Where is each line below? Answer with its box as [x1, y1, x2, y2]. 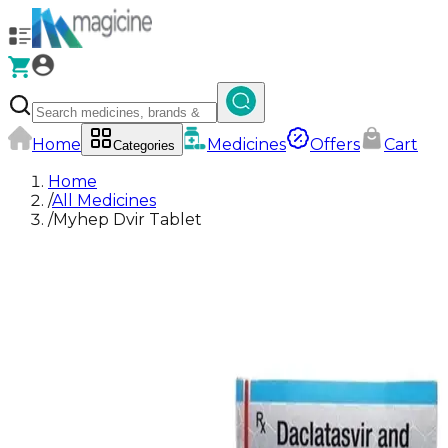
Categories [113, 138, 175, 153]
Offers [310, 135, 360, 154]
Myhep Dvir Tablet [53, 210, 202, 229]
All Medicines [52, 191, 156, 210]
